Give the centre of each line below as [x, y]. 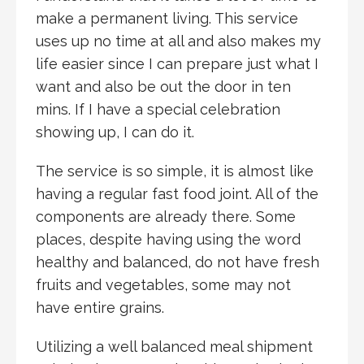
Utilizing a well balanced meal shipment [174, 346]
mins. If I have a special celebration [158, 109]
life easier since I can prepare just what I [177, 63]
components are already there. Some [166, 216]
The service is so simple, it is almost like [175, 171]
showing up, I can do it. [115, 132]
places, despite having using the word [168, 239]
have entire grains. [100, 307]
